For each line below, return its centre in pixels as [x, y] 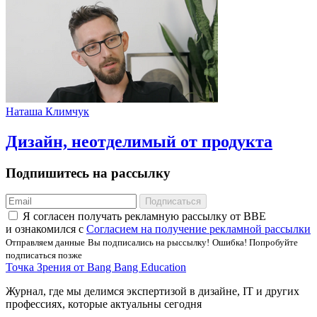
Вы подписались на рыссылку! [149, 243]
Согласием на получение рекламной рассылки [198, 229]
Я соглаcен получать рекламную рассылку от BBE [144, 217]
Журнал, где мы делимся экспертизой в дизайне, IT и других [152, 292]
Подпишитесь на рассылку [88, 173]
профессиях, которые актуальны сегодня [104, 304]
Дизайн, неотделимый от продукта [139, 141]
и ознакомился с [46, 229]
